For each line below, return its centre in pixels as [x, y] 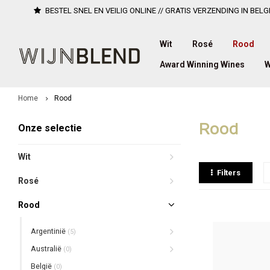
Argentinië [49, 231]
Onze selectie [50, 128]
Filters [228, 173]
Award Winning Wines [202, 64]
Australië [47, 249]
